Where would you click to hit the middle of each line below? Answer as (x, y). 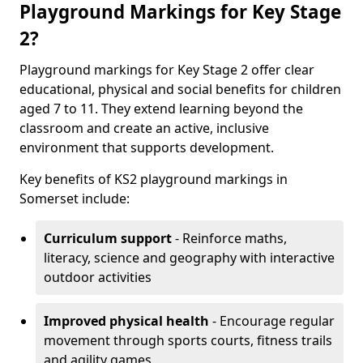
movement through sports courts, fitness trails (188, 340)
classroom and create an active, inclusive (144, 128)
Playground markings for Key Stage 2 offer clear (167, 70)
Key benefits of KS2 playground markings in (154, 179)
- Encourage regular (272, 321)
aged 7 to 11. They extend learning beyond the (161, 109)
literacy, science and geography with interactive (189, 258)
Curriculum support (108, 238)
